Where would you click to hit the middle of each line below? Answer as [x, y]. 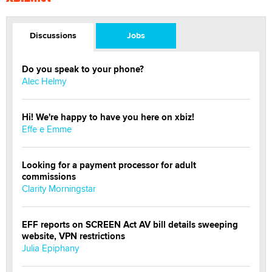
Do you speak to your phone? [83, 70]
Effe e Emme [47, 129]
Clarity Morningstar [59, 189]
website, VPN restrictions [73, 236]
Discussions [53, 36]
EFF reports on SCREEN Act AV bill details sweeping [130, 225]
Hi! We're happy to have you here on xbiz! [108, 117]
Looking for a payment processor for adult [109, 165]
